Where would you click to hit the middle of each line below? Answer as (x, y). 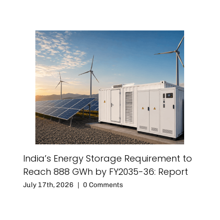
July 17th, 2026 (48, 185)
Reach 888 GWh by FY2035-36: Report (106, 172)
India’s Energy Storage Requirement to (108, 159)
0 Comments (103, 185)
